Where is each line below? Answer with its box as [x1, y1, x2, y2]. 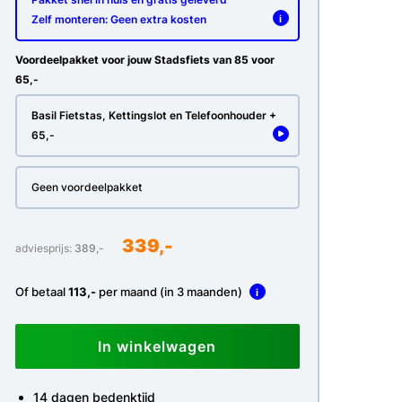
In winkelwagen [98, 337, 217, 355]
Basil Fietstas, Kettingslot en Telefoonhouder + [31, 109, 276, 122]
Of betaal [14, 284, 68, 299]
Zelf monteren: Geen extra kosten [31, 13, 206, 26]
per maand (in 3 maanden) [95, 284, 245, 299]
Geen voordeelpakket [31, 180, 142, 194]
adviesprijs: [14, 241, 74, 255]
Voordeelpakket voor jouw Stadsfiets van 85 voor [14, 53, 275, 66]
